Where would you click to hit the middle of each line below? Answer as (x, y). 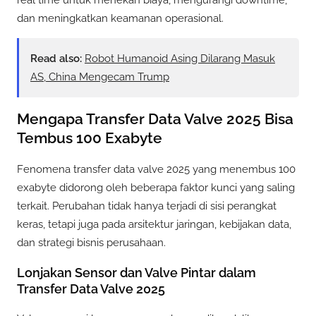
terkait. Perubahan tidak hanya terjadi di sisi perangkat (147, 206)
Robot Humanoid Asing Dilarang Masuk (180, 58)
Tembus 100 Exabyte (90, 138)
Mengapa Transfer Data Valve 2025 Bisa (155, 119)
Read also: (56, 58)
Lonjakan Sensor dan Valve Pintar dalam (136, 272)
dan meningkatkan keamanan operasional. (120, 18)
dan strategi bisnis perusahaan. (91, 242)
